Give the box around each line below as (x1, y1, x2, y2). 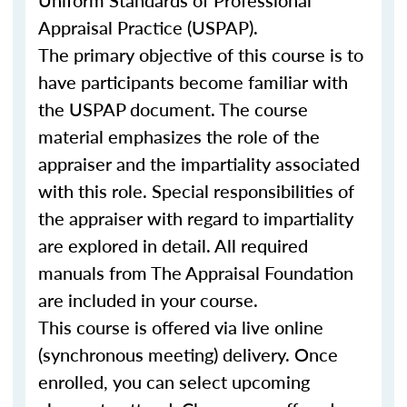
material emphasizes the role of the (38, 124, 320, 149)
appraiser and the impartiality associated (38, 151, 360, 176)
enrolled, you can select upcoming (38, 369, 310, 394)
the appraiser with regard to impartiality (38, 205, 353, 231)
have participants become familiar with (38, 69, 348, 94)
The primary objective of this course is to (38, 42, 363, 67)
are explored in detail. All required (38, 233, 308, 258)
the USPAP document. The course (38, 96, 308, 122)
